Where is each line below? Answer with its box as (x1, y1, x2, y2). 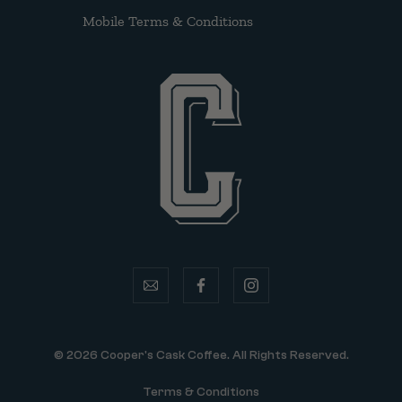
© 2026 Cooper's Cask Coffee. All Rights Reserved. (53, 348, 349, 363)
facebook (199, 285, 255, 303)
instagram (249, 285, 315, 303)
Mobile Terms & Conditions (83, 13, 253, 30)
